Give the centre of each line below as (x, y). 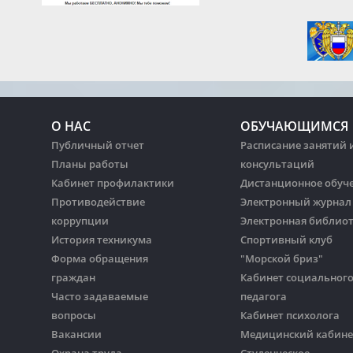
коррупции (80, 221)
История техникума (102, 240)
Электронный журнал (296, 202)
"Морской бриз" (282, 259)
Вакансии (76, 334)
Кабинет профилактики (113, 183)
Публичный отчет (98, 145)
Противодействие (98, 202)
